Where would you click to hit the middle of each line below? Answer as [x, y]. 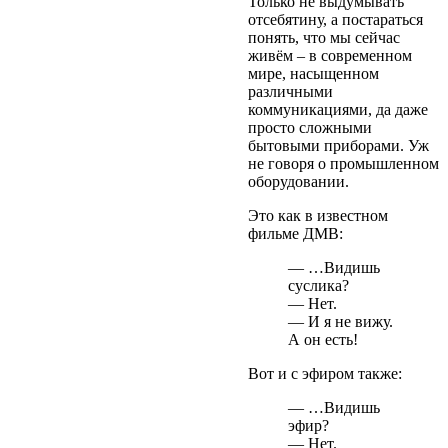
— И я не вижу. [340, 322]
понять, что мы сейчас [324, 38]
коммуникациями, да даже [338, 110]
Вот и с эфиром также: [325, 374]
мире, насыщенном [313, 74]
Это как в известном [318, 216]
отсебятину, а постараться [335, 20]
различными [290, 92]
